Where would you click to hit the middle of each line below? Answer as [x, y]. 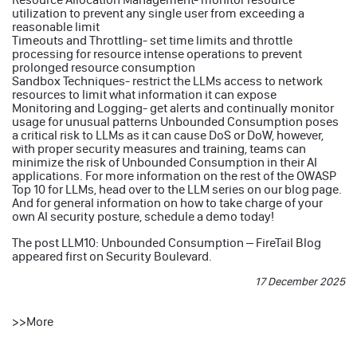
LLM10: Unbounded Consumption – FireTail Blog [191, 242]
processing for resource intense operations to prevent [157, 53]
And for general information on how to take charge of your [167, 202]
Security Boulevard [157, 256]
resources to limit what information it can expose [144, 94]
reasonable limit [56, 26]
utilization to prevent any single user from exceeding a [158, 13]
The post [37, 242]
